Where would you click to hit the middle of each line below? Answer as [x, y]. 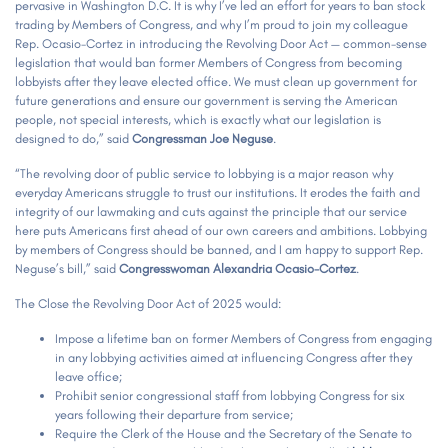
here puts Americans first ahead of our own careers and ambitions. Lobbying [221, 231]
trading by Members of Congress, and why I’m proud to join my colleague [211, 25]
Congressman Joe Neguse [202, 139]
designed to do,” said [73, 139]
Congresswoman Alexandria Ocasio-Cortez [237, 269]
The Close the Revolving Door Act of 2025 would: [149, 304]
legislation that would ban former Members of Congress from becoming [208, 63]
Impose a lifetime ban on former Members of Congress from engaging [243, 339]
